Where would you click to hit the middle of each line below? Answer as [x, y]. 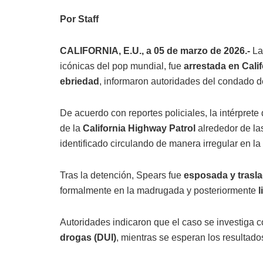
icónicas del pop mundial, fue [122, 66]
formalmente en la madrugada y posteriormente [159, 191]
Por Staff [79, 19]
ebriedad [80, 82]
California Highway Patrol [139, 129]
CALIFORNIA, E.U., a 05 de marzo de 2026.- [155, 51]
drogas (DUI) [88, 238]
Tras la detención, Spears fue [122, 176]
